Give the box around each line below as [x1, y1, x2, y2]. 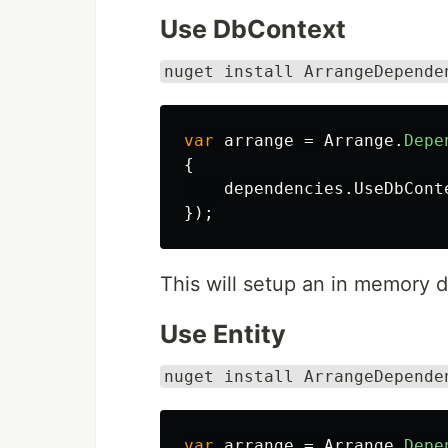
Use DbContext [160, 14, 346, 44]
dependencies [224, 179, 344, 198]
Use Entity [160, 319, 286, 349]
